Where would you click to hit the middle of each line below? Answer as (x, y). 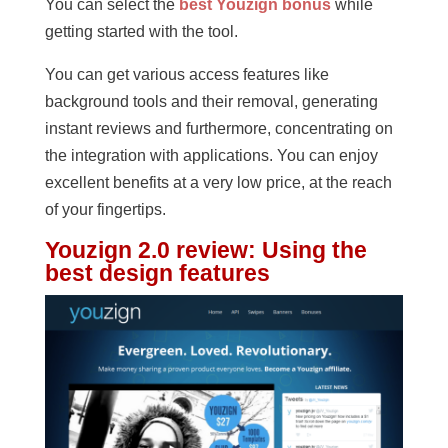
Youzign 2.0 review (146, 250)
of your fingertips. (105, 210)
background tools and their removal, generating (211, 102)
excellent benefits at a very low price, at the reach (218, 183)
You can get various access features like (186, 75)
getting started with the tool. (141, 32)
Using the (314, 250)
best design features (157, 273)
